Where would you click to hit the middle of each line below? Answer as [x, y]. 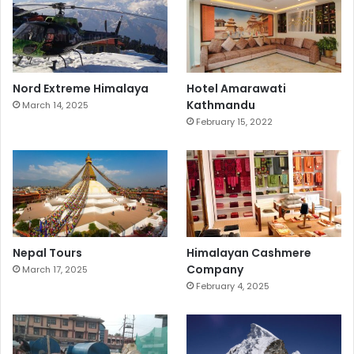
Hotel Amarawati [237, 88]
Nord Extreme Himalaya [81, 88]
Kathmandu [221, 105]
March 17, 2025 [55, 270]
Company [215, 270]
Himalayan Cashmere [249, 253]
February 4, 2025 [233, 286]
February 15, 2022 [235, 121]
